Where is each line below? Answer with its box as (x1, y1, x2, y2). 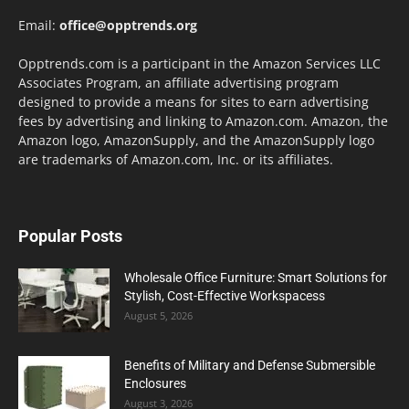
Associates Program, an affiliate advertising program (18, 74, 339, 92)
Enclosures (124, 376, 186, 392)
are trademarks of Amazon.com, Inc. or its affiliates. (18, 151, 333, 169)
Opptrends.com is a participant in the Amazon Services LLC (18, 55, 381, 73)
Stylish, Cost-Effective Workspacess (124, 288, 325, 304)
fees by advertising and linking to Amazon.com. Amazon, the (18, 112, 388, 131)
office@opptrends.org (59, 16, 197, 35)
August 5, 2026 (124, 309, 193, 323)
